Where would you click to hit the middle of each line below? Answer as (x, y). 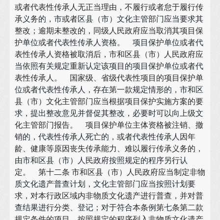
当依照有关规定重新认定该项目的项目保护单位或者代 (109, 66)
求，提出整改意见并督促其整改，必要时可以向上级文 (109, 113)
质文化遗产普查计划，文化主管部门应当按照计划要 (105, 184)
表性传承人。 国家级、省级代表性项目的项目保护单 (109, 78)
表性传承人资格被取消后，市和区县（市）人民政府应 (109, 54)
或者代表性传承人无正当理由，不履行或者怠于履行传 (109, 7)
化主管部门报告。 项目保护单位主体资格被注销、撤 (109, 125)
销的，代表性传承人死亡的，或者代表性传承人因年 (105, 137)
